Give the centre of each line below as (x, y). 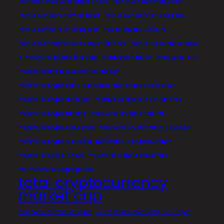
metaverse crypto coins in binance (63, 85)
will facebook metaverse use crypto (143, 212)
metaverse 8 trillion (126, 57)
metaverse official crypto (51, 155)
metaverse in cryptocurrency (133, 141)
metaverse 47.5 (176, 57)
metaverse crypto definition (54, 99)
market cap (60, 195)
